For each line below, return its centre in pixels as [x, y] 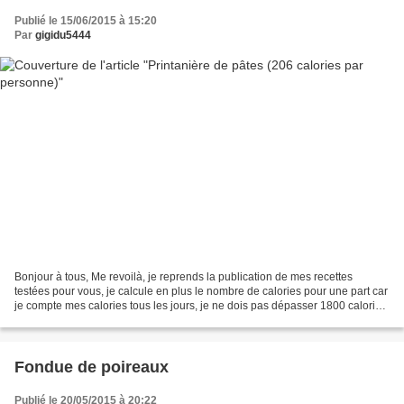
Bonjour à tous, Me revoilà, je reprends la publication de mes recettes [184, 276]
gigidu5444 [63, 36]
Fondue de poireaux [92, 367]
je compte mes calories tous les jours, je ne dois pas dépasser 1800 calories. [202, 305]
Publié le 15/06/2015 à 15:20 [86, 21]
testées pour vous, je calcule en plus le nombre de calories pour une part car [201, 291]
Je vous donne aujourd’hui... [84, 320]
